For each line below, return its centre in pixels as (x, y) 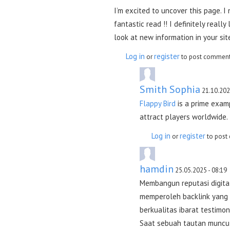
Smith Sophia (170, 89)
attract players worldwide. (184, 117)
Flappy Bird (158, 103)
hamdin (157, 169)
